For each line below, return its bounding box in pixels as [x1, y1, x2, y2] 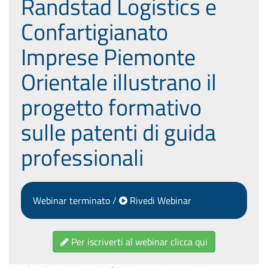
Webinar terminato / [33, 193, 119, 208]
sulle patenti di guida [21, 114, 216, 150]
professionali [21, 139, 144, 175]
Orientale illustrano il [21, 63, 217, 99]
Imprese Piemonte [21, 38, 196, 74]
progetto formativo [21, 89, 202, 124]
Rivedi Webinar [127, 193, 191, 208]
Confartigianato [21, 13, 168, 49]
